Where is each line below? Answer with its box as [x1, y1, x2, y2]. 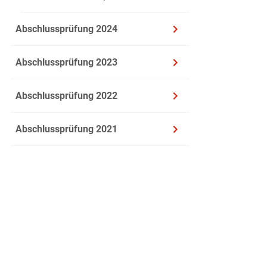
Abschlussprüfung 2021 [15, 123, 117, 135]
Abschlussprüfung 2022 [15, 90, 117, 101]
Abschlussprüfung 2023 [15, 57, 117, 68]
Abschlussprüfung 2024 [15, 23, 117, 35]
